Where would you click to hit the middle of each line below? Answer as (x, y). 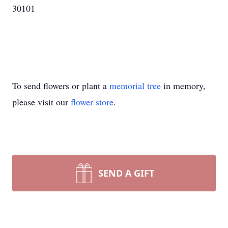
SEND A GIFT (126, 173)
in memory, (183, 85)
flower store (92, 102)
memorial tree (135, 85)
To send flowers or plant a (61, 85)
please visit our (41, 102)
